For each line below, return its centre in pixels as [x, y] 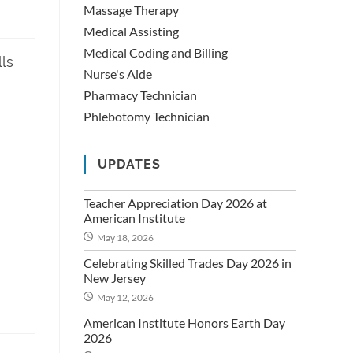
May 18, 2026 [125, 238]
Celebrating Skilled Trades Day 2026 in [188, 263]
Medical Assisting [131, 31]
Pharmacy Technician [140, 95]
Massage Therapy [131, 10]
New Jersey [115, 278]
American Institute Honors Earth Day [184, 323]
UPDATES [129, 164]
